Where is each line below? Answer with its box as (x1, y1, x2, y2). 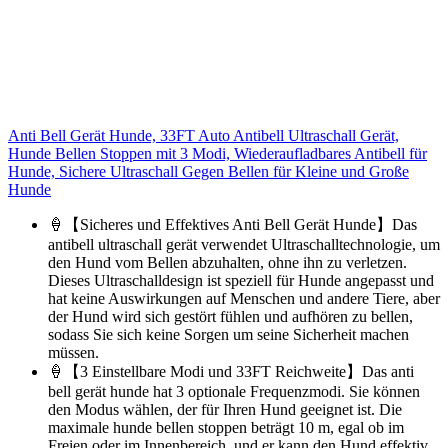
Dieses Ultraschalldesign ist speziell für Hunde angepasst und (48, 271, 434, 289)
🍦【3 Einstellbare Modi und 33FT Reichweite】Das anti (48, 362, 414, 380)
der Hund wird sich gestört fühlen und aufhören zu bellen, (48, 307, 413, 325)
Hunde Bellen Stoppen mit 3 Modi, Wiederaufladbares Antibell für (8, 144, 427, 162)
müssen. (48, 343, 99, 361)
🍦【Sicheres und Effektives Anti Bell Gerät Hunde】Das (48, 215, 417, 233)
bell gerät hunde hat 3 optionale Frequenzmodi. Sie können (48, 382, 420, 400)
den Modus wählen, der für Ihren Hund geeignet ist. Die (48, 400, 402, 418)
